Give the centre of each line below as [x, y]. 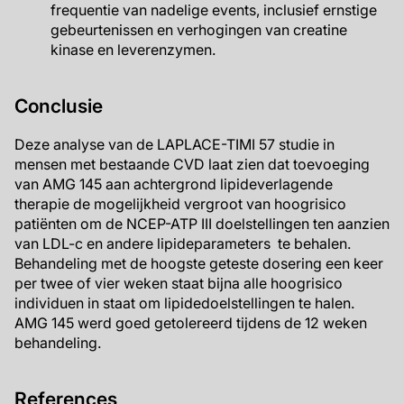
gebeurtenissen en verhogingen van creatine [199, 30]
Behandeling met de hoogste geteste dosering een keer [199, 263]
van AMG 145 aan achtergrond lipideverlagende [174, 184]
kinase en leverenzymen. [133, 50]
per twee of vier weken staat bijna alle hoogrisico [179, 283]
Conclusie [59, 106]
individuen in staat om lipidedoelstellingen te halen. [184, 303]
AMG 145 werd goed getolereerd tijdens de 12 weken [191, 323]
